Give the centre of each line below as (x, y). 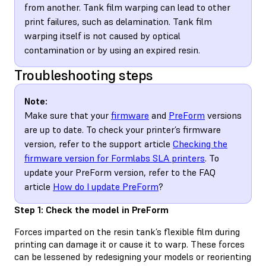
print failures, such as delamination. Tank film (118, 21)
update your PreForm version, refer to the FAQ (120, 172)
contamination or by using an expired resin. (112, 50)
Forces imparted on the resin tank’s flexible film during (127, 231)
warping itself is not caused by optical (102, 35)
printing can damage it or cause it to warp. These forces (129, 244)
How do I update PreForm (106, 186)
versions (223, 115)
